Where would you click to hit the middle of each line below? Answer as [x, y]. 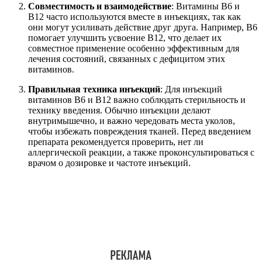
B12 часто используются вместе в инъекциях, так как [135, 17]
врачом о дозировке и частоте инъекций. [109, 163]
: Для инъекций [191, 89]
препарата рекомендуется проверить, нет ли [116, 142]
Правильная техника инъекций [94, 89]
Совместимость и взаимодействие [100, 6]
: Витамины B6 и [206, 6]
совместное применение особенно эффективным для [134, 49]
